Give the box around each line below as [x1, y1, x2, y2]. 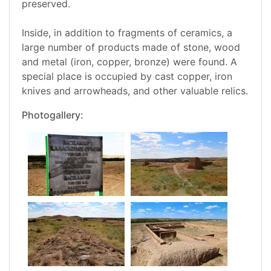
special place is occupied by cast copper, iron [22, 70, 232, 83]
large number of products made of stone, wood [22, 41, 240, 54]
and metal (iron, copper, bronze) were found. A [22, 56, 237, 68]
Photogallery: [22, 109, 83, 122]
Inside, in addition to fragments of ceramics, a [22, 27, 232, 39]
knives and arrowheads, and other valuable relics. [22, 85, 248, 97]
